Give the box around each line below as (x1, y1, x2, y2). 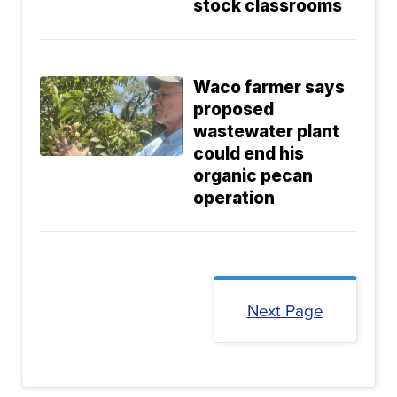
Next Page (246, 298, 323, 324)
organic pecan (193, 166, 314, 187)
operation (193, 188, 276, 209)
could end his (193, 144, 305, 165)
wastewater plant (193, 121, 340, 143)
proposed (193, 99, 275, 121)
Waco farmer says (193, 77, 346, 98)
